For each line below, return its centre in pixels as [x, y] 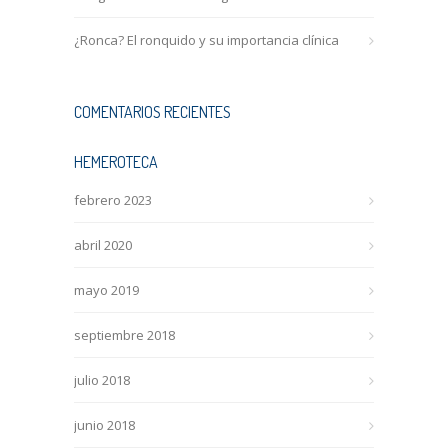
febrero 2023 [113, 200]
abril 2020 [103, 245]
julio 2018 [102, 380]
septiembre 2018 [124, 335]
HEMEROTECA [116, 162]
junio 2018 [104, 425]
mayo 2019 [106, 290]
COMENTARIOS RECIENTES [152, 112]
